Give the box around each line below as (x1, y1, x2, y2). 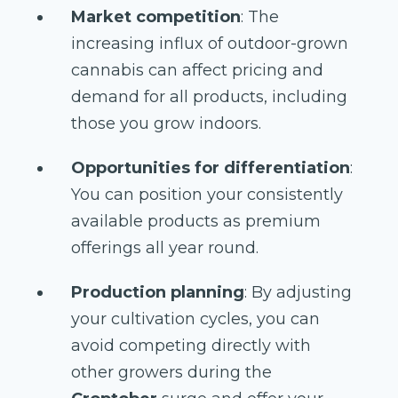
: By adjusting (244, 283, 352, 303)
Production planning (71, 283, 244, 303)
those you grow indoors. (71, 114, 261, 134)
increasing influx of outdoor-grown (71, 34, 348, 54)
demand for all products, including (71, 87, 347, 107)
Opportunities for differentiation (71, 158, 350, 179)
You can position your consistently (71, 185, 343, 205)
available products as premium (71, 211, 321, 232)
